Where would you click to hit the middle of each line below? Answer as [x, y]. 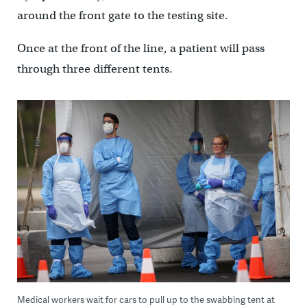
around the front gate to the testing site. [122, 15]
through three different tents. [95, 69]
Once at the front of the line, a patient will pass [140, 48]
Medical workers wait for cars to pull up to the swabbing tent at [146, 299]
